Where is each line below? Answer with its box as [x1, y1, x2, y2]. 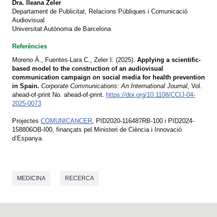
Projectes [12, 117, 41, 125]
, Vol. [187, 82, 202, 90]
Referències [12, 43, 47, 50]
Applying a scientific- [137, 56, 201, 64]
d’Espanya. [12, 135, 44, 142]
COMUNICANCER [41, 117, 92, 125]
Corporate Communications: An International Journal [41, 82, 187, 90]
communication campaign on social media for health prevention [12, 74, 205, 81]
